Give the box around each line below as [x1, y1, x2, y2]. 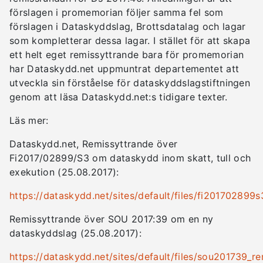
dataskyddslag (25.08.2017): [9, 227, 141, 239]
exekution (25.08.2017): [9, 166, 119, 178]
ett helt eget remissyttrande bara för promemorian [9, 49, 244, 60]
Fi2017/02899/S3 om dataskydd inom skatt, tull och [9, 152, 251, 164]
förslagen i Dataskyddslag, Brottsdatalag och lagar [9, 21, 246, 32]
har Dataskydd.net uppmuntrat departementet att [9, 63, 240, 75]
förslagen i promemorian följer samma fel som [9, 6, 224, 18]
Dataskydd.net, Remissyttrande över [9, 138, 178, 150]
